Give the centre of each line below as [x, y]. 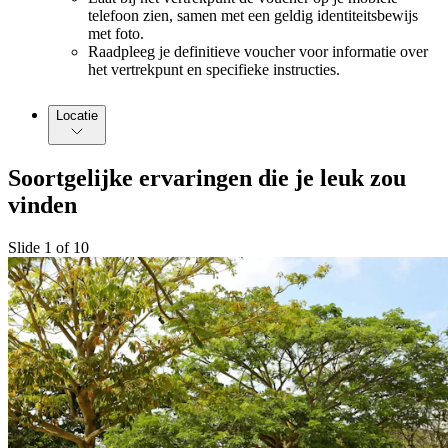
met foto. [116, 34]
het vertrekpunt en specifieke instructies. [214, 70]
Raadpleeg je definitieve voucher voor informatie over [258, 52]
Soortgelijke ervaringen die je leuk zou [207, 178]
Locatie [77, 116]
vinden [42, 205]
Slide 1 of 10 [48, 248]
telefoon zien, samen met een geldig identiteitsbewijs [253, 16]
